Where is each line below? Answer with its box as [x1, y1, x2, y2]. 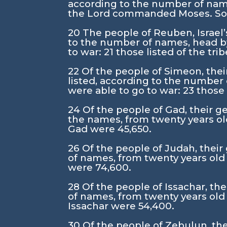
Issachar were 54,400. [68, 200, 175, 212]
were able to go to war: [68, 85, 183, 96]
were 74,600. [68, 162, 132, 173]
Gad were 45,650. [68, 123, 152, 135]
